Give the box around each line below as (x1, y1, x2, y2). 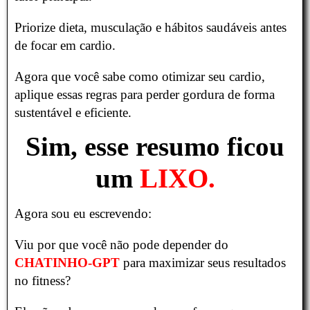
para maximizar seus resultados (120, 255, 286, 271)
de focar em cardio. (15, 38, 116, 53)
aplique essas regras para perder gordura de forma (15, 87, 275, 102)
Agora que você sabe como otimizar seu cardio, (15, 69, 265, 84)
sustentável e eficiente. (15, 105, 131, 120)
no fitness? (15, 273, 71, 289)
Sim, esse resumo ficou (26, 131, 284, 162)
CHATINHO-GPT (15, 255, 120, 271)
